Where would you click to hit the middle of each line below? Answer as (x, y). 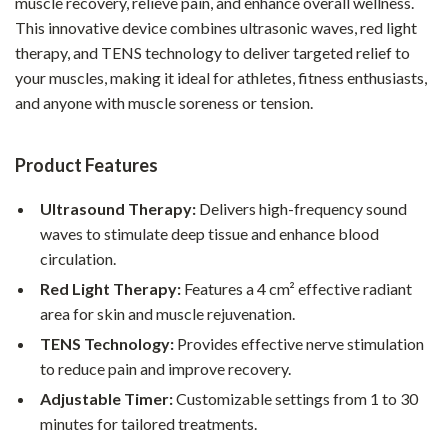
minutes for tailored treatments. (148, 423)
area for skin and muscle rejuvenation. (167, 313)
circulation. (78, 258)
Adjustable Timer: (106, 398)
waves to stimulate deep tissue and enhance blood (209, 233)
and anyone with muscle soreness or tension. (164, 102)
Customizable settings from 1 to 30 (295, 398)
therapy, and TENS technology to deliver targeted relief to (212, 52)
